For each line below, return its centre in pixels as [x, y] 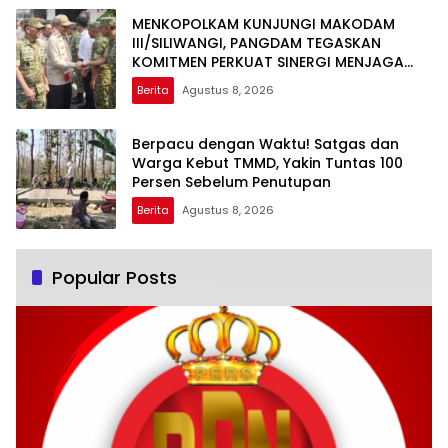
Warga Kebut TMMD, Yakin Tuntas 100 [267, 162]
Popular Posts [114, 278]
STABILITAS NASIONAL [207, 80]
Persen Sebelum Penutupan [231, 181]
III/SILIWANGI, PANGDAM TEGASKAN [256, 42]
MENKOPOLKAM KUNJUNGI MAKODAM [263, 23]
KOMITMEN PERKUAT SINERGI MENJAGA [268, 61]
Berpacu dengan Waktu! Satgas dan [265, 143]
